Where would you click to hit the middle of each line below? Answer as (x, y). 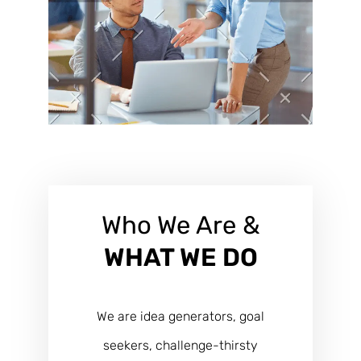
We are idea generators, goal (180, 316)
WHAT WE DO (180, 257)
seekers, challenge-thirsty (180, 345)
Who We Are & (180, 225)
